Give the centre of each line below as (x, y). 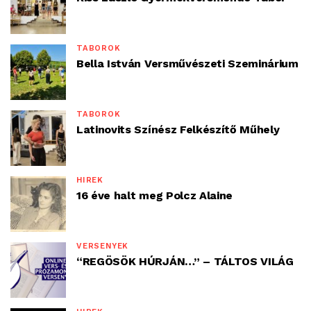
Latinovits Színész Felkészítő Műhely (178, 129)
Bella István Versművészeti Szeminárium (187, 64)
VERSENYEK (103, 246)
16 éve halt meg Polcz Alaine (155, 195)
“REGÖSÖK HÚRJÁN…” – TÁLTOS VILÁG (185, 261)
